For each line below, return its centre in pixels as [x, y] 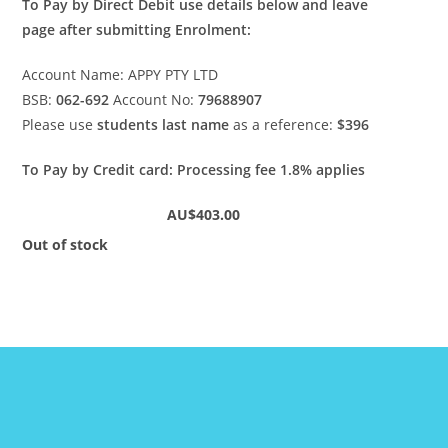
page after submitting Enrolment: [137, 29]
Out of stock [65, 244]
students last [142, 124]
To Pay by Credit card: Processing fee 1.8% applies [196, 169]
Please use [60, 124]
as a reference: [283, 124]
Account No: [156, 99]
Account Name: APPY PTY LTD [120, 74]
